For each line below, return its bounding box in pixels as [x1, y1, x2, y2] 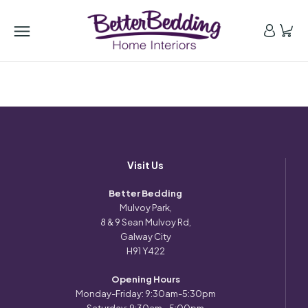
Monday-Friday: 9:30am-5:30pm [75, 288, 216, 299]
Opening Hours [111, 274, 180, 285]
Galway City [120, 231, 171, 242]
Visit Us [127, 159, 164, 171]
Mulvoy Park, [119, 202, 172, 213]
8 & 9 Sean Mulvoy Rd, [100, 217, 191, 228]
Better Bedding [109, 188, 182, 199]
